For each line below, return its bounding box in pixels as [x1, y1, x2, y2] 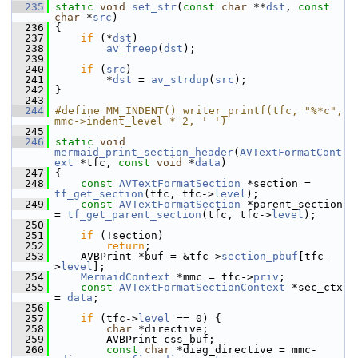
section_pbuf [221, 250, 298, 262]
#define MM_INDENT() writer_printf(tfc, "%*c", [55, 105, 343, 117]
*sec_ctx [285, 281, 343, 293]
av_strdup [151, 74, 209, 86]
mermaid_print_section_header [54, 146, 233, 158]
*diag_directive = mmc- [170, 344, 317, 356]
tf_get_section [54, 188, 144, 200]
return [106, 240, 145, 252]
